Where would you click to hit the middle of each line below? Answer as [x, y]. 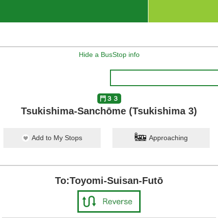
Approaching [168, 138]
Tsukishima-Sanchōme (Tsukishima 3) [109, 111]
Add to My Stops [57, 138]
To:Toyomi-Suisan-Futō [109, 181]
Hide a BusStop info [109, 54]
